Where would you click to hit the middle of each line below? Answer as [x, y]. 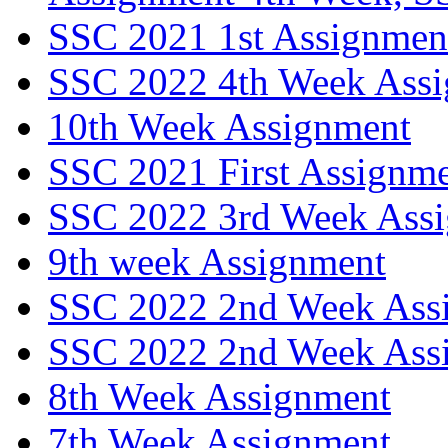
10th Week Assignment [229, 127]
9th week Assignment [217, 262]
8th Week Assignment [219, 397]
